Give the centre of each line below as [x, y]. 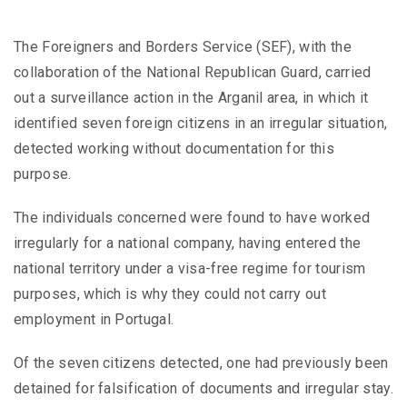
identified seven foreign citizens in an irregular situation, [201, 124]
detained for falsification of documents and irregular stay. [203, 389]
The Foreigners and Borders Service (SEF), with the [183, 47]
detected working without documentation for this [174, 149]
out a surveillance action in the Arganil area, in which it [191, 98]
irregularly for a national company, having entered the [188, 243]
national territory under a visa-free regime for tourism [190, 269]
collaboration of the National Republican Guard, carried [193, 73]
